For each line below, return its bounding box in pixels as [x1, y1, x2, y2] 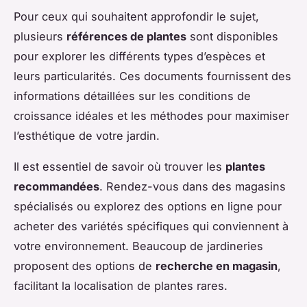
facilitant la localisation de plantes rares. [14, 278, 228, 293]
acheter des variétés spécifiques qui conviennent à [14, 219, 288, 233]
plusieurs [14, 29, 66, 43]
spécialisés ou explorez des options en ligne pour [14, 199, 282, 213]
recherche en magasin [156, 258, 278, 273]
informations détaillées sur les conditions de [14, 88, 251, 103]
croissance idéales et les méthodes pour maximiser [14, 108, 289, 123]
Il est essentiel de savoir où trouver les [14, 159, 225, 173]
